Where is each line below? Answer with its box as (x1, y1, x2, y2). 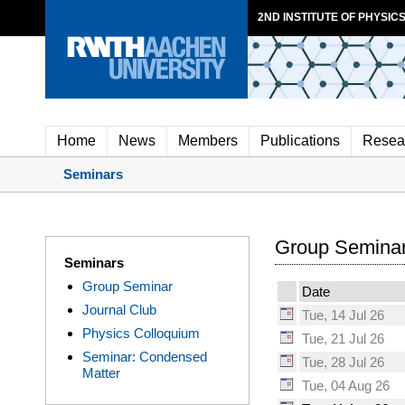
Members (178, 133, 238, 148)
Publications (260, 133, 340, 148)
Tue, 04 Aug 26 (302, 377, 390, 393)
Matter (82, 364, 120, 381)
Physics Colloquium (82, 325, 200, 341)
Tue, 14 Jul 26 (302, 306, 384, 323)
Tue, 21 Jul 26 (302, 330, 384, 346)
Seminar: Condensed (82, 348, 207, 364)
